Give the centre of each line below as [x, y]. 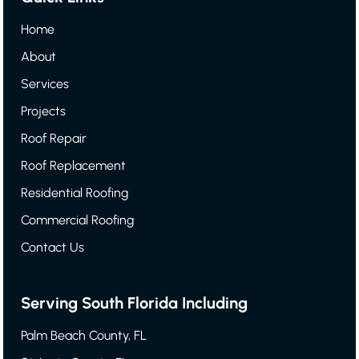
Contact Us [53, 248]
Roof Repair [54, 139]
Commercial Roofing [78, 220]
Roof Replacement [74, 166]
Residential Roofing [75, 193]
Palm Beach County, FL [84, 336]
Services [45, 84]
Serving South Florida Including [135, 303]
